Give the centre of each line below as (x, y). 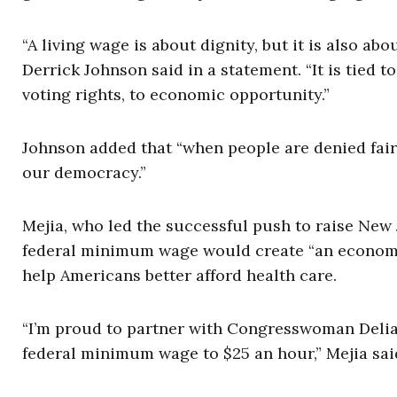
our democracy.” (84, 173)
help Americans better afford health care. (179, 276)
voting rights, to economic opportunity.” (176, 95)
